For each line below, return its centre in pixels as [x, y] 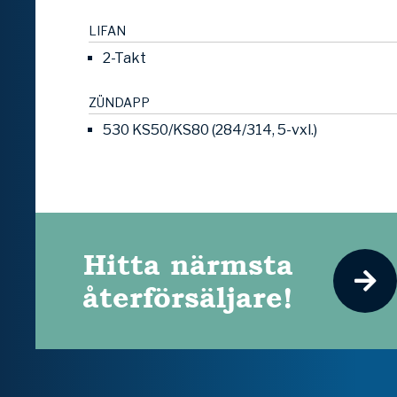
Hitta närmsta [188, 265]
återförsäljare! [188, 298]
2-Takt [125, 58]
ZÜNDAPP [119, 103]
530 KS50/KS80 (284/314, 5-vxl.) [210, 130]
